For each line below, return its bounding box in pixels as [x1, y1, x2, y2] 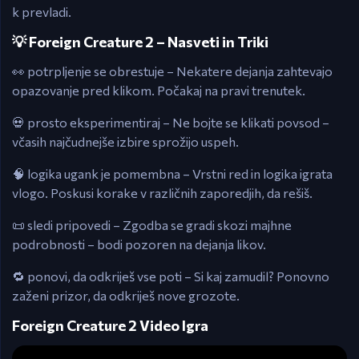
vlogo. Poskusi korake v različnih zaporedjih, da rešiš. [12, 185, 313, 200]
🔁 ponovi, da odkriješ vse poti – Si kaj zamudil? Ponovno [12, 268, 329, 284]
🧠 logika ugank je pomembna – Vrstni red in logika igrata [12, 166, 333, 181]
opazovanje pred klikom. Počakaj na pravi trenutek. [12, 83, 305, 98]
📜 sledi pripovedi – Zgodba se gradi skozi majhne [12, 217, 292, 232]
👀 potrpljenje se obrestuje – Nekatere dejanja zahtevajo [12, 63, 333, 79]
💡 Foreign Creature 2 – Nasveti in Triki [12, 33, 268, 50]
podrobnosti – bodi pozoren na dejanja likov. [12, 236, 266, 252]
